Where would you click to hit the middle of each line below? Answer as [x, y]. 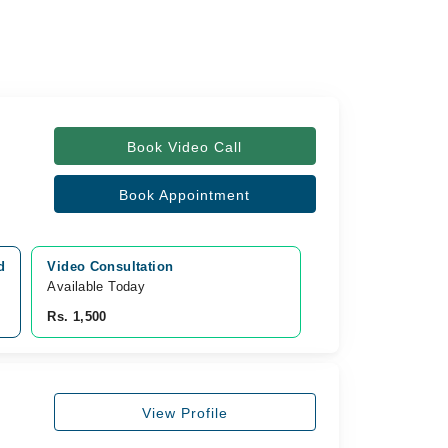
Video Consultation [110, 266]
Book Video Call [185, 147]
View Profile [184, 412]
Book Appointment [185, 195]
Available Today [96, 286]
